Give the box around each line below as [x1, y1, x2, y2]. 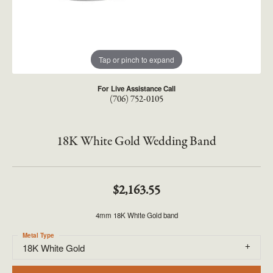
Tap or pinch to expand [99, 54, 174, 65]
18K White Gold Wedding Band [57, 133, 216, 151]
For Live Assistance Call [97, 83, 175, 94]
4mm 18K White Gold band [95, 210, 178, 220]
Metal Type [23, 231, 54, 239]
